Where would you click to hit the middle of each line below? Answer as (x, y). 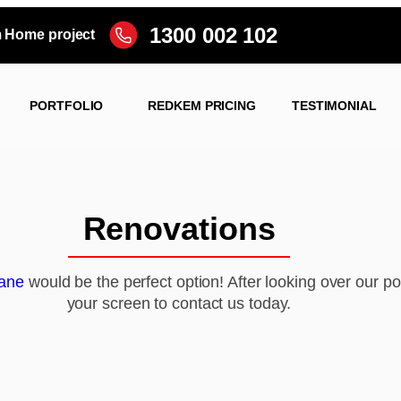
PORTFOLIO (67, 106)
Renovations (179, 229)
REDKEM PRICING (202, 106)
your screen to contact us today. (179, 303)
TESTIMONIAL (334, 106)
